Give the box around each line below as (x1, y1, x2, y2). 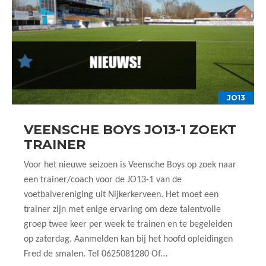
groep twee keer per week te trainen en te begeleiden (24, 220, 232, 229)
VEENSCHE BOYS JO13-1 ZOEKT (24, 122, 236, 138)
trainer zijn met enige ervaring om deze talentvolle (24, 205, 221, 214)
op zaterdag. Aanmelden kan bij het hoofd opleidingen (24, 235, 233, 244)
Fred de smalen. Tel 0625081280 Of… (24, 249, 167, 259)
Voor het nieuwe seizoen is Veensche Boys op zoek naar (24, 160, 236, 170)
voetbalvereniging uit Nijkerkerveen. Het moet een (24, 190, 218, 199)
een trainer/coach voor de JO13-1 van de (24, 175, 182, 185)
